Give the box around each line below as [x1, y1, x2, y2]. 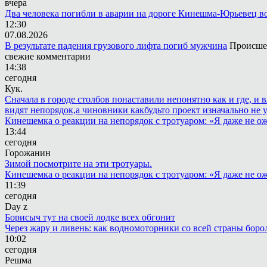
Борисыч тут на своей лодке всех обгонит [5, 212, 175, 222]
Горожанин [5, 148, 51, 158]
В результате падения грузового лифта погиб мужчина [5, 41, 227, 51]
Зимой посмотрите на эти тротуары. [5, 159, 152, 169]
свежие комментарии [5, 51, 91, 61]
